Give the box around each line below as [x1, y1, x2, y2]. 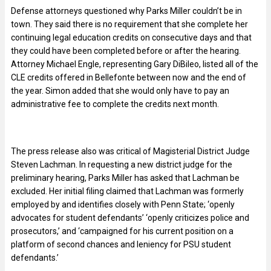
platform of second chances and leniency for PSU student [11, 239, 231, 249]
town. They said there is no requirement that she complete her [11, 19, 248, 29]
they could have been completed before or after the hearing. [11, 45, 241, 56]
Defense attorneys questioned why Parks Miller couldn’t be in [11, 5, 242, 16]
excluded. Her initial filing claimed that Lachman [11, 186, 193, 196]
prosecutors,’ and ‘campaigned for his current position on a [11, 226, 233, 236]
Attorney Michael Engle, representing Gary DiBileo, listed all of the [11, 59, 258, 69]
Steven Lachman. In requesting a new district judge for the [11, 159, 232, 169]
